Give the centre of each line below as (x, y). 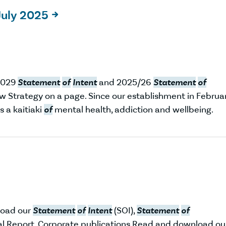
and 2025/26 (125, 82)
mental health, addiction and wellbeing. (133, 109)
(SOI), (124, 210)
